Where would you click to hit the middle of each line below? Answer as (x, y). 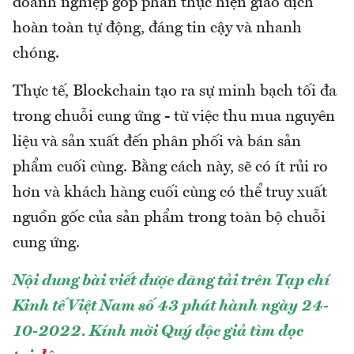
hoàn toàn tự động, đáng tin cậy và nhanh (157, 29)
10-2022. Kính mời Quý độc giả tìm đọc (158, 332)
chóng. (36, 54)
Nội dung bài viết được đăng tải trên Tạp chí (171, 282)
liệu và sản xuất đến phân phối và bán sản (157, 143)
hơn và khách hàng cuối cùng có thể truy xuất (170, 193)
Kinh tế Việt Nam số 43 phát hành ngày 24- (171, 307)
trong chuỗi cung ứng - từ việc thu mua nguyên (174, 117)
